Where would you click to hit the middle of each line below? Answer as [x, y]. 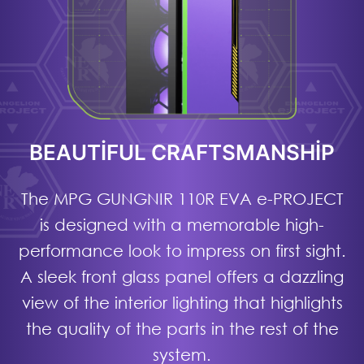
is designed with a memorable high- [182, 225]
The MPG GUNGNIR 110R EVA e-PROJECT [182, 199]
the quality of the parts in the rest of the [182, 329]
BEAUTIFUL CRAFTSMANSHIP [182, 153]
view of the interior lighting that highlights [182, 303]
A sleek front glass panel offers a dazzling [182, 277]
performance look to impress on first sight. [182, 251]
